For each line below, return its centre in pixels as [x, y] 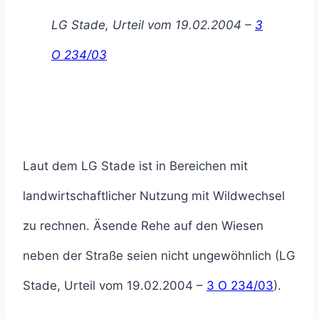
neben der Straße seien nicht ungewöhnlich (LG [159, 256]
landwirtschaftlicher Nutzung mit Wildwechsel [154, 196]
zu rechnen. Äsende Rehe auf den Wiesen [143, 226]
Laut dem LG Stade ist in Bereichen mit [135, 166]
